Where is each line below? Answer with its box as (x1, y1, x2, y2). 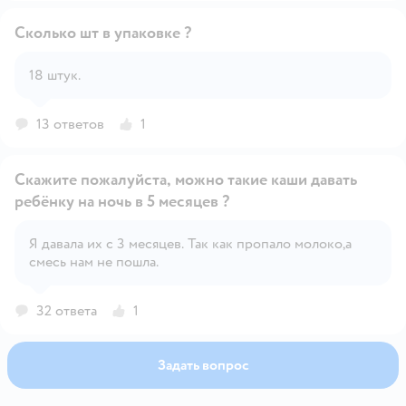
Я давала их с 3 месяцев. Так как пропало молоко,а (29, 234, 352, 253)
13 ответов (36, 114, 104, 133)
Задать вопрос (157, 355, 249, 374)
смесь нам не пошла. (29, 252, 159, 271)
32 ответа (36, 301, 97, 320)
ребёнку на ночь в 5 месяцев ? (14, 190, 229, 212)
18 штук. (29, 65, 81, 84)
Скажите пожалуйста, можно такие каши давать (14, 169, 357, 190)
